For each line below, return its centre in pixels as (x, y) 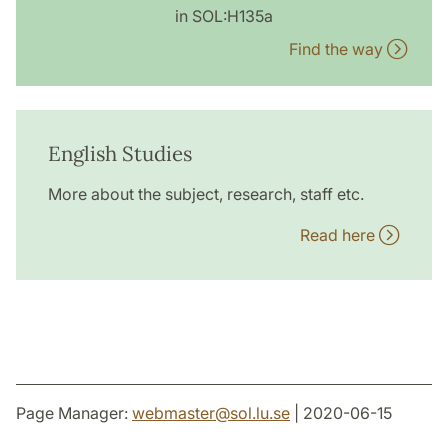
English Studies (120, 154)
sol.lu (249, 413)
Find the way (338, 49)
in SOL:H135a (224, 16)
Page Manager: (74, 413)
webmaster (173, 413)
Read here (339, 235)
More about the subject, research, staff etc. (206, 194)
